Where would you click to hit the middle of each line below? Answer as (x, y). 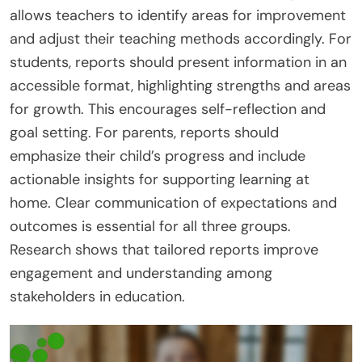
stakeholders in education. (97, 297)
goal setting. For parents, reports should (144, 133)
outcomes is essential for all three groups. (150, 227)
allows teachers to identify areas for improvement (178, 16)
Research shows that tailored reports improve (164, 250)
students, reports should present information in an (178, 63)
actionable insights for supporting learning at (160, 180)
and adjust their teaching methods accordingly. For (181, 39)
